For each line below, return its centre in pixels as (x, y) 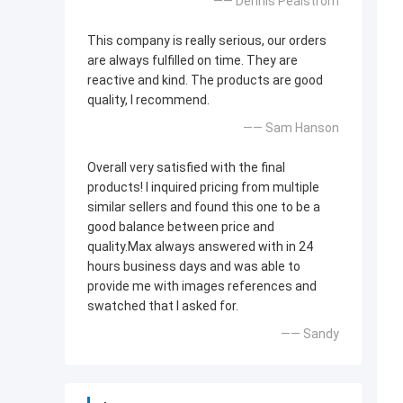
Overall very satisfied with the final (186, 168)
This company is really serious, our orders (207, 41)
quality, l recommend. (148, 100)
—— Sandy (310, 334)
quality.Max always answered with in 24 (200, 247)
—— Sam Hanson (291, 128)
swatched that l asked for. (163, 306)
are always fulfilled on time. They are (193, 61)
